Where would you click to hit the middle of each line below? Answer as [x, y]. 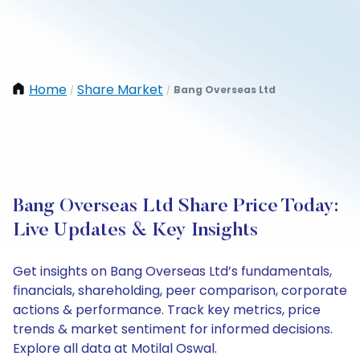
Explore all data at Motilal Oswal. [115, 348]
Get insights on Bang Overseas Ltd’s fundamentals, [172, 271]
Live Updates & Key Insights [135, 231]
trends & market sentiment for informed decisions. [173, 329]
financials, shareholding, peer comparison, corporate [180, 290]
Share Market [120, 90]
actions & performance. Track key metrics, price [167, 310]
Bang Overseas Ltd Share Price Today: [176, 207]
